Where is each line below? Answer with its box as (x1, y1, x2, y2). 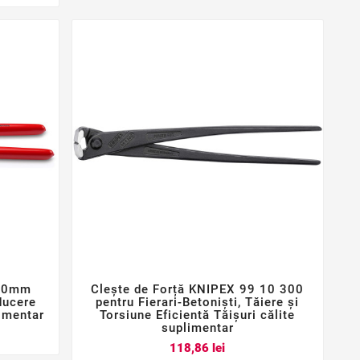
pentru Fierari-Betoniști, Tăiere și (96, 295, 300, 310)
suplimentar (161, 321, 234, 336)
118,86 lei (170, 341, 226, 356)
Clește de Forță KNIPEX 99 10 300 (91, 282, 305, 297)
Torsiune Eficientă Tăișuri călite (100, 308, 296, 323)
